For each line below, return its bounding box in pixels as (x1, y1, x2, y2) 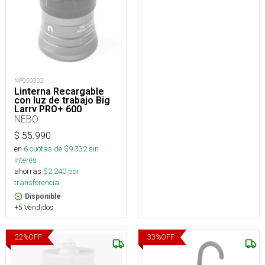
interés (14, 155, 37, 166)
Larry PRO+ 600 (14, 104, 82, 115)
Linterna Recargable (14, 86, 104, 98)
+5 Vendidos (14, 203, 53, 212)
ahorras (14, 166, 41, 177)
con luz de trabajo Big (14, 95, 110, 106)
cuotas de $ (28, 144, 69, 154)
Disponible (25, 192, 61, 201)
